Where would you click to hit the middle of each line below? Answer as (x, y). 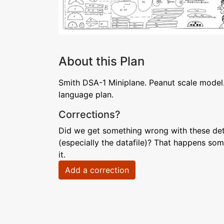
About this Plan (101, 61)
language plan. (86, 94)
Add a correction (97, 170)
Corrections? (89, 114)
